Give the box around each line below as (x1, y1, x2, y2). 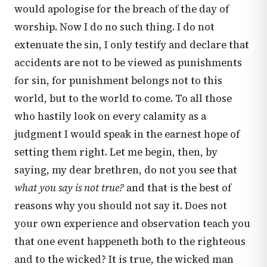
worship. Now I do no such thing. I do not (14, 20, 215, 34)
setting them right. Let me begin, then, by (14, 145, 218, 159)
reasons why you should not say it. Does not (14, 198, 227, 213)
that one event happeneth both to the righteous (14, 234, 246, 249)
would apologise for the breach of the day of (14, 2, 229, 16)
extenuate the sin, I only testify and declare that (14, 38, 249, 52)
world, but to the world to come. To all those (14, 91, 232, 105)
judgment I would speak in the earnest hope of (14, 127, 240, 141)
